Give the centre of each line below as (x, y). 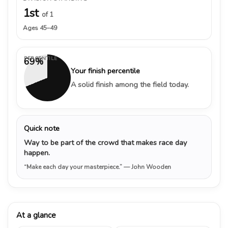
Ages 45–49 (40, 28)
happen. (37, 152)
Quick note (42, 128)
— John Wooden (147, 167)
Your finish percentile (105, 70)
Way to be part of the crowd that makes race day (105, 142)
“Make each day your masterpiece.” (74, 167)
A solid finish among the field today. (130, 84)
